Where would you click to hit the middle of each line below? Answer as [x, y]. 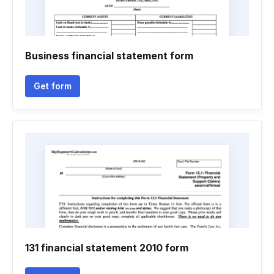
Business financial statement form [109, 56]
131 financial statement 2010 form [107, 248]
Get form [53, 86]
